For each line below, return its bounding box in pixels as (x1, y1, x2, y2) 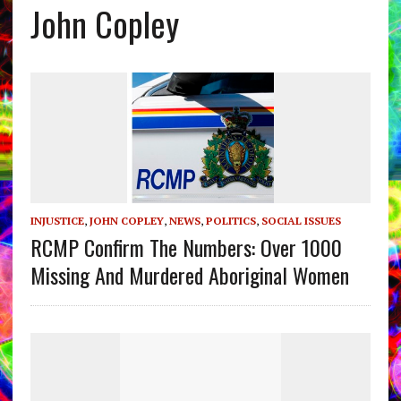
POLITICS (205, 213, 256, 227)
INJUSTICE (30, 213, 84, 227)
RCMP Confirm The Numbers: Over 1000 (30, 230, 342, 263)
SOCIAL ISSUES (260, 213, 341, 227)
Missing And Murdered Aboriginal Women (30, 258, 349, 291)
